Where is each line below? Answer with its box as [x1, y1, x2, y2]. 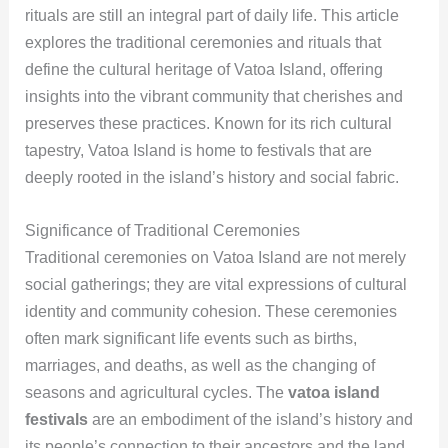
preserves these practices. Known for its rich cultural [24, 115, 392, 133]
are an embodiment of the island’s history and [87, 410, 413, 428]
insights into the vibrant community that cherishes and [24, 88, 403, 106]
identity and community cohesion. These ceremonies [24, 302, 397, 320]
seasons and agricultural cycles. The [24, 383, 288, 401]
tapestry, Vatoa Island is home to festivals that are [24, 142, 372, 160]
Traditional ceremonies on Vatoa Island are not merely [24, 248, 406, 266]
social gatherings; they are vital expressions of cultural [24, 275, 407, 293]
